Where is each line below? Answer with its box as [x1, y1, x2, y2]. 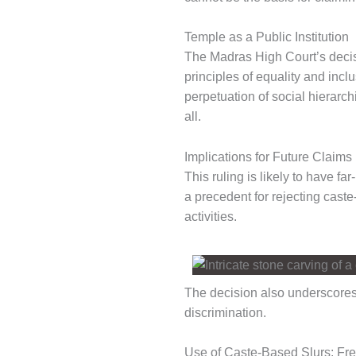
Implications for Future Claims [184, 149, 352, 164]
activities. [184, 209, 237, 223]
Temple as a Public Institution [184, 30, 349, 44]
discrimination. [184, 305, 266, 319]
